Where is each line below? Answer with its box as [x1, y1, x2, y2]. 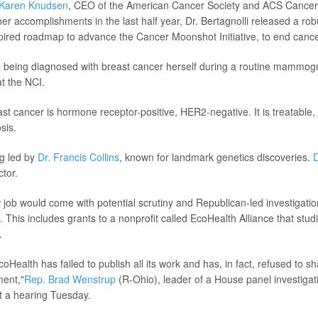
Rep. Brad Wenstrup [23, 271, 116, 286]
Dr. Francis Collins [37, 149, 119, 164]
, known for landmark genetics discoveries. [119, 149, 313, 164]
